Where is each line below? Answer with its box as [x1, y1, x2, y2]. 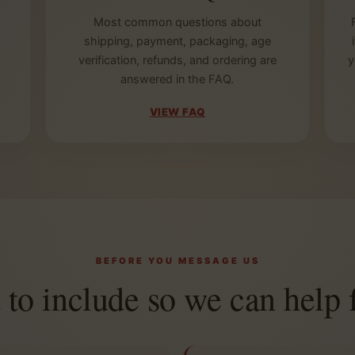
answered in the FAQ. [120, 72, 235, 87]
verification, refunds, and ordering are [78, 53, 277, 68]
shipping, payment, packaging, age [83, 34, 271, 49]
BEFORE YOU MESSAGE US [95, 255, 260, 267]
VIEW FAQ [149, 105, 205, 119]
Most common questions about [93, 15, 261, 30]
